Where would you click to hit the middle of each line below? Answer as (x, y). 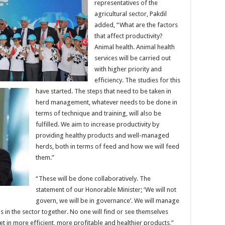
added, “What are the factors (136, 25)
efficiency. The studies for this (137, 80)
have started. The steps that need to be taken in (103, 91)
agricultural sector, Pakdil (131, 14)
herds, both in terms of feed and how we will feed (107, 146)
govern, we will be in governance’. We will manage (107, 200)
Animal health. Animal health (135, 47)
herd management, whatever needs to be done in (106, 102)
